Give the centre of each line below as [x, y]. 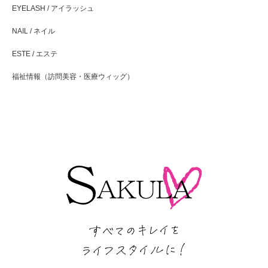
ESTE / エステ [35, 54]
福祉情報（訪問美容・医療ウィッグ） [73, 77]
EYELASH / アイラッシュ [53, 8]
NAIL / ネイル [33, 31]
